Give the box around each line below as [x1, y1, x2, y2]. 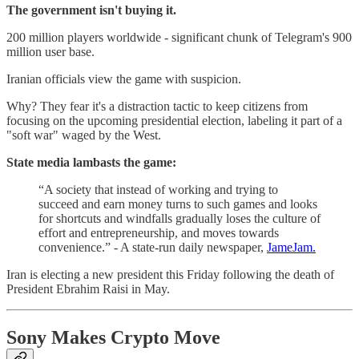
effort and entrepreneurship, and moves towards [38, 225, 279, 240]
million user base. [6, 44, 95, 58]
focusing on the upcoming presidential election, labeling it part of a [6, 113, 342, 127]
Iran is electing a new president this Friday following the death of [6, 267, 334, 281]
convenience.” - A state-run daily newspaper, [38, 240, 267, 254]
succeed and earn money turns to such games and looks [38, 196, 317, 211]
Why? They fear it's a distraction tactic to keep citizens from [6, 99, 308, 113]
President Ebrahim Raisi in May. [6, 281, 170, 296]
